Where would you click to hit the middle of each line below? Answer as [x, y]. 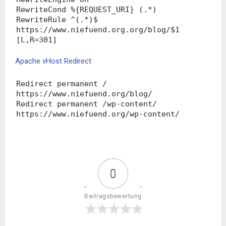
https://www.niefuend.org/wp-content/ [98, 110]
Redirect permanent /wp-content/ [87, 100]
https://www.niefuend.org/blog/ [84, 90]
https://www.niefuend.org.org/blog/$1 [98, 25]
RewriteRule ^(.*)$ [57, 15]
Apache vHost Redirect [53, 57]
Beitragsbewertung [113, 192]
